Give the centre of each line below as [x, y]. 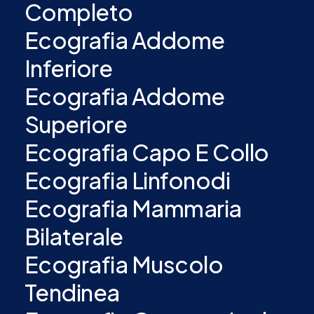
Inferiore [68, 68]
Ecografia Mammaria [133, 208]
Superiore [76, 124]
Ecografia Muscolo [124, 264]
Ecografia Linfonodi [127, 180]
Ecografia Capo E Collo [146, 152]
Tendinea [72, 292]
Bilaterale [74, 236]
